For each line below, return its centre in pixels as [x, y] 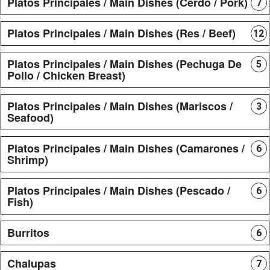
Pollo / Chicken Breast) [66, 75]
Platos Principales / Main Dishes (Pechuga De [124, 64]
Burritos [28, 232]
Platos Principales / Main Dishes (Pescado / [119, 190]
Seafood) [30, 117]
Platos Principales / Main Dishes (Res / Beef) [121, 33]
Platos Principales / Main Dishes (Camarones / [126, 148]
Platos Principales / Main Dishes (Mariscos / [120, 106]
